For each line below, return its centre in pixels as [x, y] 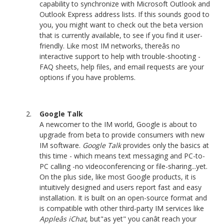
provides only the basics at [165, 145]
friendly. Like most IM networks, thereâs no [110, 45]
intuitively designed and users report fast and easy [121, 187]
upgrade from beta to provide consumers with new [122, 134]
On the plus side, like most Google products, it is [118, 176]
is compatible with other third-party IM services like [122, 208]
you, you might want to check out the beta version [121, 24]
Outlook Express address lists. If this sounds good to [125, 14]
